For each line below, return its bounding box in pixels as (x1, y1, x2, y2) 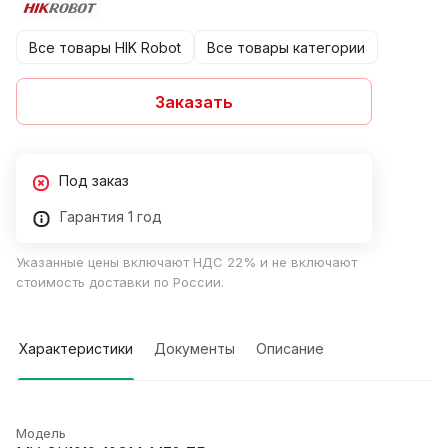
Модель (16, 425, 66, 442)
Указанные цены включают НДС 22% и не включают (16, 254, 357, 271)
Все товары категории (207, 38, 365, 56)
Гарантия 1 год (60, 208, 162, 226)
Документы (154, 340, 235, 358)
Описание (256, 340, 324, 358)
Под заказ (59, 172, 129, 190)
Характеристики (19, 340, 133, 358)
